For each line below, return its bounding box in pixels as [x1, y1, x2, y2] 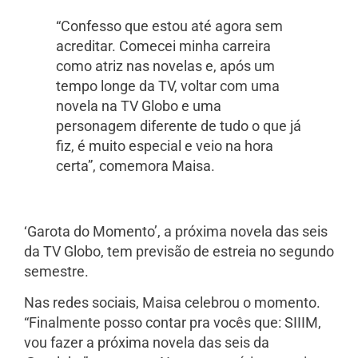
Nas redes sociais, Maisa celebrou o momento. [24, 294, 320, 312]
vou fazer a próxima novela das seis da [24, 334, 269, 352]
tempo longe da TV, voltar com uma [56, 77, 280, 94]
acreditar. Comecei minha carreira [56, 37, 271, 54]
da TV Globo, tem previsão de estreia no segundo [24, 242, 334, 260]
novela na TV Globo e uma [56, 97, 221, 114]
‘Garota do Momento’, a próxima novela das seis [24, 222, 328, 240]
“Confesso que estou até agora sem [56, 17, 283, 34]
